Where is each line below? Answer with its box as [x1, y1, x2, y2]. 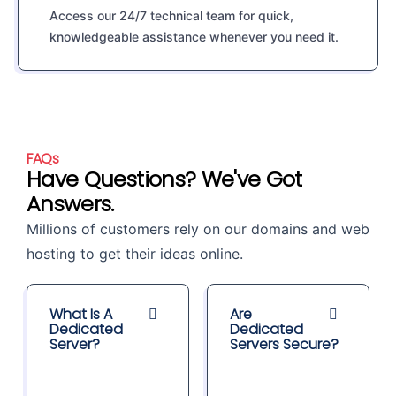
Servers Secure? [230, 334, 339, 355]
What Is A [49, 304, 112, 325]
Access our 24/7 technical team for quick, [49, 8, 293, 24]
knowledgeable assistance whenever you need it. [49, 29, 339, 45]
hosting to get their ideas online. [27, 245, 243, 263]
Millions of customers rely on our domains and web [27, 220, 369, 239]
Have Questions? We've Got [27, 164, 302, 194]
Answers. [27, 189, 114, 219]
